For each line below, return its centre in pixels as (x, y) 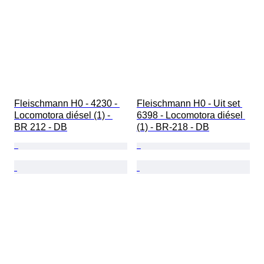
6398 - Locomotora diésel (191, 115)
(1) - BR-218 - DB (173, 127)
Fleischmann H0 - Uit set (189, 104)
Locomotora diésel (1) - (63, 115)
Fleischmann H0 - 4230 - (67, 104)
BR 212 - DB (41, 127)
